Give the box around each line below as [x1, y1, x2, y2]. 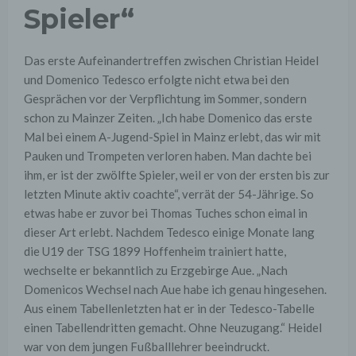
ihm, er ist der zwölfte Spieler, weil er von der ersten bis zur [24, 168, 330, 183]
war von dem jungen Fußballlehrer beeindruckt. [24, 339, 269, 354]
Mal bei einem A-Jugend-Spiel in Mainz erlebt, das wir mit [24, 130, 321, 145]
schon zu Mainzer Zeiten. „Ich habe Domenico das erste [24, 110, 312, 126]
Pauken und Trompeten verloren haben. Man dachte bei [24, 149, 311, 164]
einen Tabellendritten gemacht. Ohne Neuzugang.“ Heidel [24, 320, 322, 335]
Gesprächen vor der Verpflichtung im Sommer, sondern [24, 91, 307, 106]
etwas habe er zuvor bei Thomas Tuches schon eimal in [24, 206, 308, 221]
